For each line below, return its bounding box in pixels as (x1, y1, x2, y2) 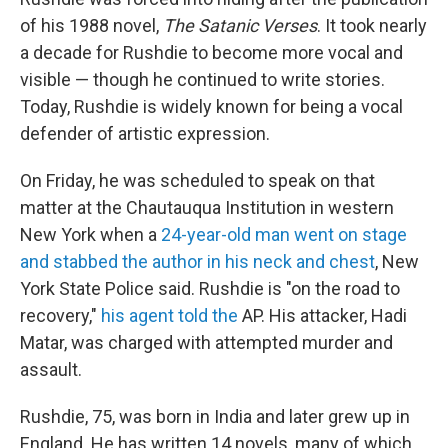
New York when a (20, 224, 161, 245)
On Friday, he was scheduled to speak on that (20, 170, 375, 191)
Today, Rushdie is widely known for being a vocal (20, 96, 403, 117)
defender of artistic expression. (20, 123, 270, 144)
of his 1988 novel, (20, 15, 163, 36)
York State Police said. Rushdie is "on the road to (20, 278, 400, 299)
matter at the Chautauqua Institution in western (20, 197, 394, 218)
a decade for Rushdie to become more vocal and (20, 42, 403, 63)
